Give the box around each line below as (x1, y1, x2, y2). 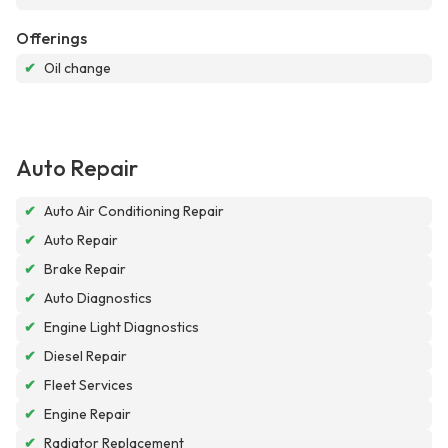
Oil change (44, 59, 111, 78)
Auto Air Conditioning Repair (44, 202, 224, 221)
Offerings (16, 28, 87, 49)
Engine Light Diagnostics (44, 318, 199, 337)
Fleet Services (44, 376, 133, 395)
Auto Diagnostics (44, 289, 152, 308)
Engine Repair (44, 405, 131, 424)
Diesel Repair (44, 347, 127, 366)
